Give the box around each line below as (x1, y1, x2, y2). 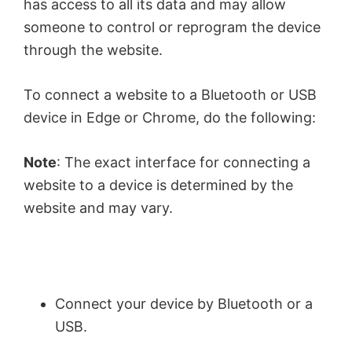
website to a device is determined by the (24, 176, 293, 193)
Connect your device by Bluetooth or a (55, 295, 313, 312)
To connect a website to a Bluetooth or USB (24, 86, 317, 103)
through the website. (24, 41, 163, 58)
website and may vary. (24, 199, 173, 216)
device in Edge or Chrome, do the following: (24, 108, 316, 126)
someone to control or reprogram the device (24, 18, 321, 35)
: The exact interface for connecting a (57, 153, 310, 170)
